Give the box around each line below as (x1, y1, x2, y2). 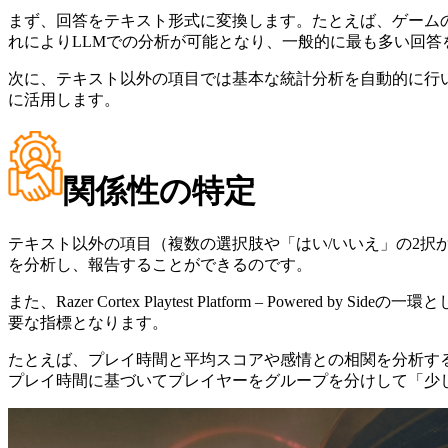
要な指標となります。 (8, 313, 168, 331)
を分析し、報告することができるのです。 (8, 255, 312, 273)
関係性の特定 (63, 173, 256, 210)
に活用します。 (8, 91, 120, 109)
